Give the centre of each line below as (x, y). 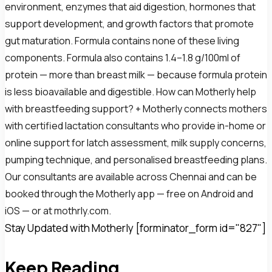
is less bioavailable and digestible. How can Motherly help (131, 92)
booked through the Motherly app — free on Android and (129, 194)
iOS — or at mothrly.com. (58, 211)
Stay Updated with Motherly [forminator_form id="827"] (135, 228)
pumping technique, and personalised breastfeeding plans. (136, 160)
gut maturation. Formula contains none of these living (122, 41)
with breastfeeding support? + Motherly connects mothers (136, 109)
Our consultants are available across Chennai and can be (131, 177)
